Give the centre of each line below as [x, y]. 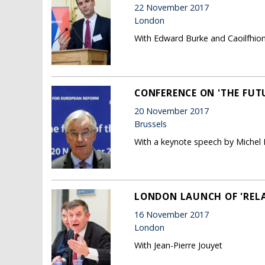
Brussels [151, 124]
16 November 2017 [172, 215]
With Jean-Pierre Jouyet [178, 245]
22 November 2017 [172, 8]
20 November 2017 [172, 111]
